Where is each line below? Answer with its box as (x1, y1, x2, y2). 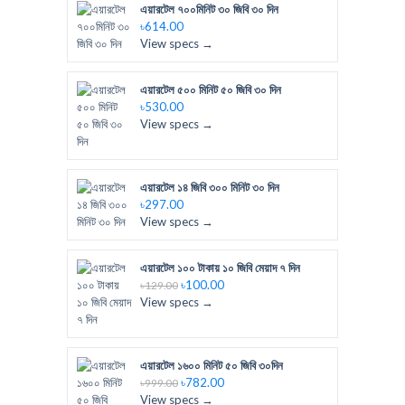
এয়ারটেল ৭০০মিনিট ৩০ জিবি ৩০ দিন (140, 2, 278, 16)
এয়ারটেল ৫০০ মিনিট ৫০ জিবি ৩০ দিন (140, 82, 281, 97)
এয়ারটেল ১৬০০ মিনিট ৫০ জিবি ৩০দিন (140, 358, 283, 372)
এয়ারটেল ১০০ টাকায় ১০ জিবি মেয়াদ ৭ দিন (140, 260, 300, 275)
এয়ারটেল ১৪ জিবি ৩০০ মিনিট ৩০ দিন (140, 180, 279, 194)
